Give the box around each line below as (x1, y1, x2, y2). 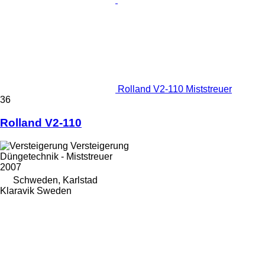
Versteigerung (70, 140, 129, 151)
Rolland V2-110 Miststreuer (118, 84, 232, 95)
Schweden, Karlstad (13, 174, 98, 185)
